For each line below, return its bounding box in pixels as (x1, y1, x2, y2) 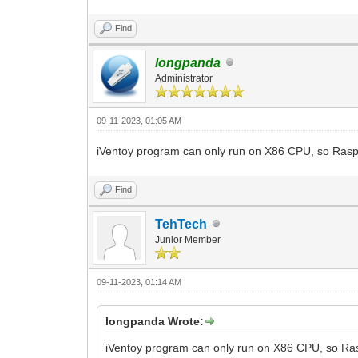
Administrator (155, 72, 213, 84)
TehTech (155, 217, 208, 231)
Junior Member (155, 233, 221, 245)
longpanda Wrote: (105, 314, 205, 328)
